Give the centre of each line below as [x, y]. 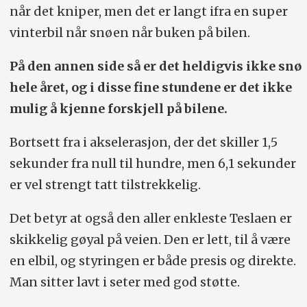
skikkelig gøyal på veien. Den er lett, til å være [150, 240]
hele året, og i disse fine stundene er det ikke [150, 88]
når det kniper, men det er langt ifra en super [148, 12]
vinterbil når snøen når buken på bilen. [131, 33]
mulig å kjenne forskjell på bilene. [120, 109]
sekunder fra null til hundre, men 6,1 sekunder [152, 164]
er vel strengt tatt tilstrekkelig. [105, 185]
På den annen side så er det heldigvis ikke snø [155, 66]
